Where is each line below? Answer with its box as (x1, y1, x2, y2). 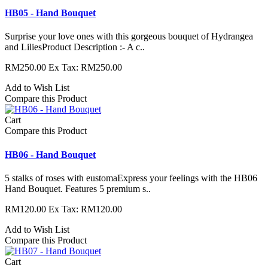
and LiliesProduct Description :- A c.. (5, 42, 145, 53)
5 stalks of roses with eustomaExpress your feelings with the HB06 (5, 172, 257, 183)
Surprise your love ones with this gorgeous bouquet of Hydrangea (5, 31, 253, 42)
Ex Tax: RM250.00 (48, 62, 122, 73)
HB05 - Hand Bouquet (5, 8, 96, 19)
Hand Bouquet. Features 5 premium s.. (5, 183, 151, 194)
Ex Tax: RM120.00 (48, 203, 122, 214)
